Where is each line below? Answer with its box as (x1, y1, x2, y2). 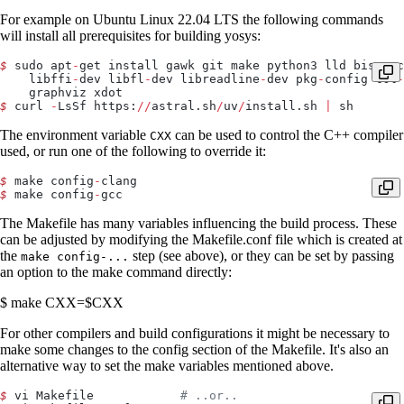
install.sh (245, 99, 325, 114)
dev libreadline (151, 72, 260, 87)
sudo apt (7, 59, 72, 73)
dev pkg (267, 72, 317, 87)
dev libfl (79, 72, 144, 87)
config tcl (325, 72, 397, 87)
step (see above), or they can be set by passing (129, 248, 394, 264)
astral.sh (151, 99, 216, 114)
